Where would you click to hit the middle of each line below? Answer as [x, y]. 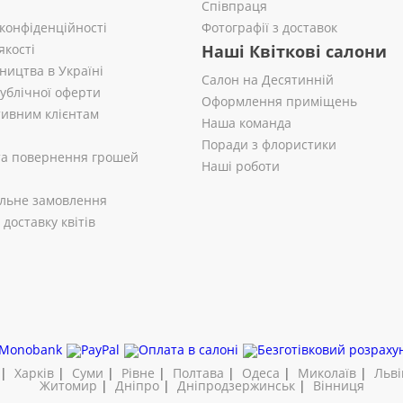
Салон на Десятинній [268, 80]
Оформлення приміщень [279, 101]
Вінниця [338, 385]
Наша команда [246, 123]
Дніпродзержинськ [236, 385]
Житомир [68, 385]
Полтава [198, 373]
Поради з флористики [269, 144]
